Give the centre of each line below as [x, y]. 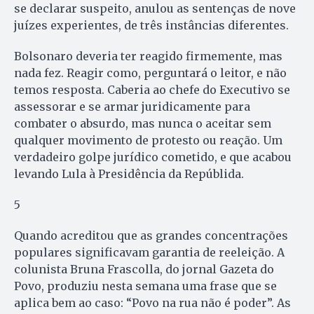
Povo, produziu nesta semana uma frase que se [145, 286]
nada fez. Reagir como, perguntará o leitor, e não [150, 73]
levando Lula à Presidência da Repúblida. [130, 174]
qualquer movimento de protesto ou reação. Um [148, 141]
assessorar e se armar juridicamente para [132, 107]
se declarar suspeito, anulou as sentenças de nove [155, 9]
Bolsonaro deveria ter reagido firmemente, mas [148, 56]
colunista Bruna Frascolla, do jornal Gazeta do [144, 269]
